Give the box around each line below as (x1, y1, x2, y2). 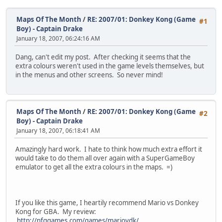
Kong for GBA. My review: (15, 207, 96, 217)
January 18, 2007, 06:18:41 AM (16, 126, 100, 135)
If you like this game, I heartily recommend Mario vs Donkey (15, 198, 199, 208)
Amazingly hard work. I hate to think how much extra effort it (15, 145, 202, 154)
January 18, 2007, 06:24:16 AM (16, 34, 100, 43)
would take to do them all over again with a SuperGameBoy (15, 154, 195, 163)
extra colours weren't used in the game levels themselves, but (15, 61, 204, 71)
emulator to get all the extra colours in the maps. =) (15, 163, 172, 172)
